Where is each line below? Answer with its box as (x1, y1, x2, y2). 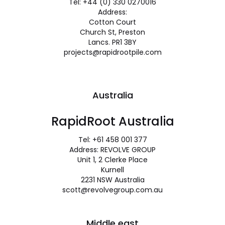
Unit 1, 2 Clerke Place (77, 155, 148, 165)
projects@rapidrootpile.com (63, 47, 162, 57)
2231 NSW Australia (80, 175, 145, 185)
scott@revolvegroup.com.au (62, 185, 163, 195)
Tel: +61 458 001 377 (78, 135, 147, 145)
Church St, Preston (80, 27, 145, 37)
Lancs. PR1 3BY (88, 37, 137, 47)
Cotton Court (89, 17, 136, 27)
